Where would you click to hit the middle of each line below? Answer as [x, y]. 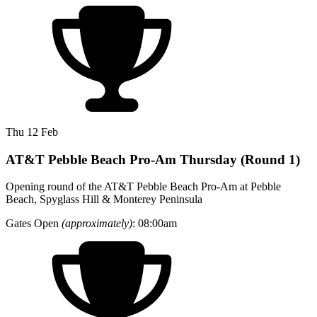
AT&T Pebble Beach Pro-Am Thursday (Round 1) [153, 159]
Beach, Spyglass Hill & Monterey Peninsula [104, 200]
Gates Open [34, 224]
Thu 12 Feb [32, 132]
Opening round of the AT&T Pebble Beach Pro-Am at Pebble [143, 187]
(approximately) [97, 224]
